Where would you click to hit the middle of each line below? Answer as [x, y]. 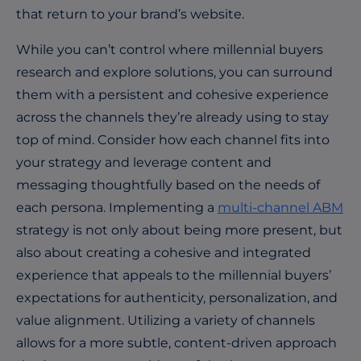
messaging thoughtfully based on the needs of [168, 185]
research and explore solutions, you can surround [174, 72]
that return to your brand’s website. [133, 14]
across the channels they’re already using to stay [172, 117]
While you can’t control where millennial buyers [170, 49]
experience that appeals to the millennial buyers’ [174, 275]
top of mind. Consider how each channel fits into [173, 139]
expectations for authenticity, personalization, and [177, 297]
